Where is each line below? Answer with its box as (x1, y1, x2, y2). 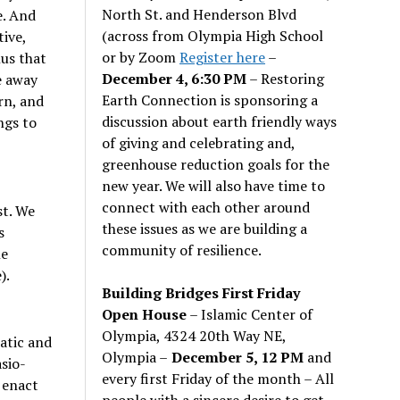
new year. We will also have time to (102, 175, 326, 196)
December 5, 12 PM (168, 346, 304, 367)
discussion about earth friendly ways (102, 111, 337, 131)
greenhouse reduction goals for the (102, 154, 330, 174)
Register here (179, 46, 266, 67)
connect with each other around (102, 196, 311, 217)
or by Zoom (102, 46, 180, 67)
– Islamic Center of (187, 304, 313, 324)
